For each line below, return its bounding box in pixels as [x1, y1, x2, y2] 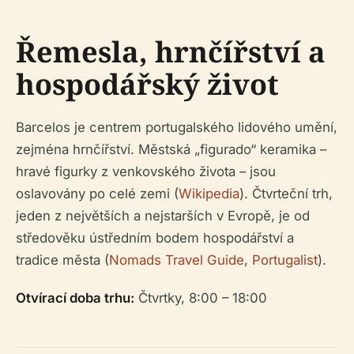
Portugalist [252, 251, 318, 268]
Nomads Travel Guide [109, 251, 244, 268]
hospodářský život [16, 64, 279, 104]
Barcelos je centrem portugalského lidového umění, [16, 119, 337, 135]
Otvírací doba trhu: [16, 289, 134, 306]
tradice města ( [16, 251, 109, 268]
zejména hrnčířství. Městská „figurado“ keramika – [16, 141, 326, 157]
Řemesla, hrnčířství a [16, 32, 326, 71]
